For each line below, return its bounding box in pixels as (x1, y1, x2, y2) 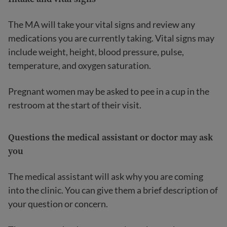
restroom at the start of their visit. (8, 99, 141, 110)
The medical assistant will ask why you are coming (8, 171, 203, 182)
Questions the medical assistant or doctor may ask (8, 131, 213, 143)
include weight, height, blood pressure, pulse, (8, 46, 184, 57)
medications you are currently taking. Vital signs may (8, 32, 214, 44)
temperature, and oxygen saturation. (8, 60, 151, 71)
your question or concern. (8, 198, 108, 209)
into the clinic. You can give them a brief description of (8, 184, 218, 196)
